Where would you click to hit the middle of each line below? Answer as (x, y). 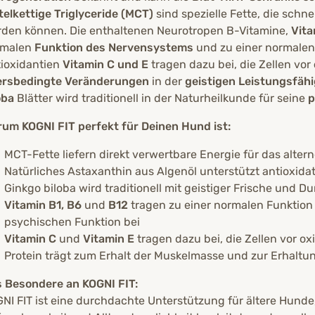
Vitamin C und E (105, 65)
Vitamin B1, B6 (43, 205)
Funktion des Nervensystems (114, 48)
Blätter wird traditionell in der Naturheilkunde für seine (161, 98)
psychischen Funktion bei (72, 222)
